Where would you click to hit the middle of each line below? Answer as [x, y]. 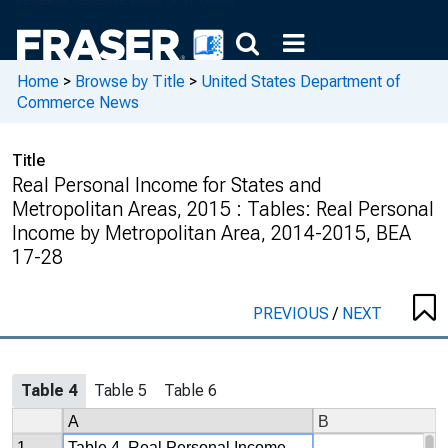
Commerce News [78, 102]
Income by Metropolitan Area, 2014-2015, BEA [211, 233]
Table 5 [120, 390]
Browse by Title [130, 81]
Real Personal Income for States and [167, 185]
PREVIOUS [293, 313]
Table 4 [49, 390]
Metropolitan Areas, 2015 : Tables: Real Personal [223, 209]
